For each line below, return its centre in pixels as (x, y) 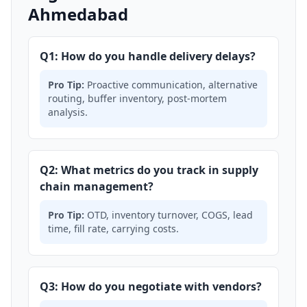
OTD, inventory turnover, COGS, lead (169, 215)
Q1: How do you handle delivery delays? (148, 56)
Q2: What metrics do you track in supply (149, 170)
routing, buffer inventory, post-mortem (137, 98)
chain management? (97, 186)
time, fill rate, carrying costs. (113, 229)
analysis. (68, 112)
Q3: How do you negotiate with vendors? (151, 286)
